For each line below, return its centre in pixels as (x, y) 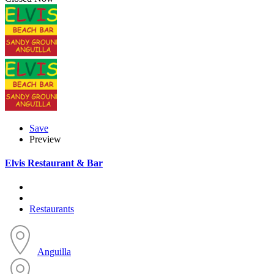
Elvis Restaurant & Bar (54, 163)
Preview (45, 139)
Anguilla (54, 252)
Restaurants (52, 209)
